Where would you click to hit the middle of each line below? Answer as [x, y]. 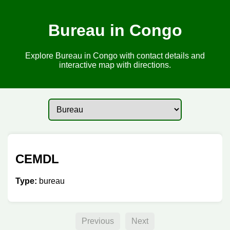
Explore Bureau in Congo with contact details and [115, 55]
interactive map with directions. [115, 65]
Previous [98, 221]
